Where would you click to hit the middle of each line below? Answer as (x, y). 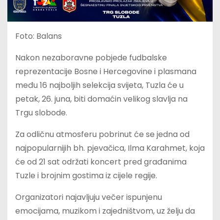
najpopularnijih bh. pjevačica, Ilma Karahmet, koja (110, 148)
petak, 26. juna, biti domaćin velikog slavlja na (101, 99)
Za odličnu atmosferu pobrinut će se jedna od (102, 135)
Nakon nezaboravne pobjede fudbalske (91, 58)
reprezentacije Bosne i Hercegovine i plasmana (106, 72)
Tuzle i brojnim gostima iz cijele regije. (86, 176)
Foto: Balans (39, 36)
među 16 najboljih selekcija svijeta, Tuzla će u (99, 85)
